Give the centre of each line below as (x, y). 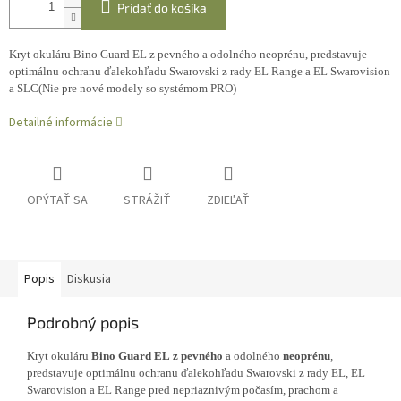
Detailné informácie (61, 123)
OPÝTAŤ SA (57, 201)
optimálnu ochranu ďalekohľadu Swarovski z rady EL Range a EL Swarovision (200, 72)
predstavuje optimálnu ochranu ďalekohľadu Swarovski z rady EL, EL (196, 373)
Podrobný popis (83, 323)
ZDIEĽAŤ (228, 201)
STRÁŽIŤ (147, 201)
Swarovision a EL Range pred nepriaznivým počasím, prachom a (183, 390)
